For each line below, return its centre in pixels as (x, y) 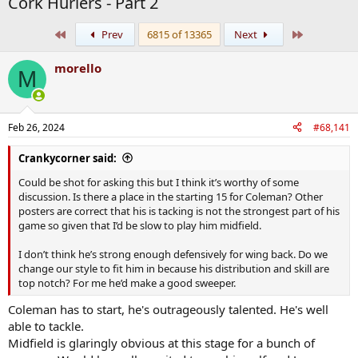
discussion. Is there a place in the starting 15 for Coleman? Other (171, 196)
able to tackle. (46, 326)
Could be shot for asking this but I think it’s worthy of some (159, 182)
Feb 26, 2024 (36, 127)
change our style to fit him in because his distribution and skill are (174, 268)
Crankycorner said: (68, 158)
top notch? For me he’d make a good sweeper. (127, 282)
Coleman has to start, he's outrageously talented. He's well (168, 309)
